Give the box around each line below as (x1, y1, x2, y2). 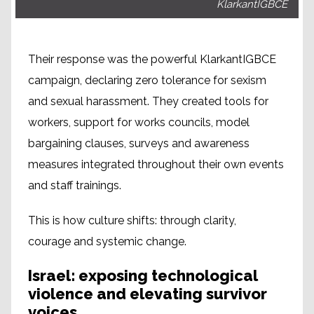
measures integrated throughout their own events (28, 157, 284, 171)
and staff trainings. (28, 178, 121, 192)
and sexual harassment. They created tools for (28, 94, 268, 108)
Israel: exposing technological (28, 266, 257, 285)
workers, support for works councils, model (28, 115, 250, 129)
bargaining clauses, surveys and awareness (28, 136, 250, 150)
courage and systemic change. (28, 234, 186, 248)
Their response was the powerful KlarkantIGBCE (28, 52, 276, 66)
